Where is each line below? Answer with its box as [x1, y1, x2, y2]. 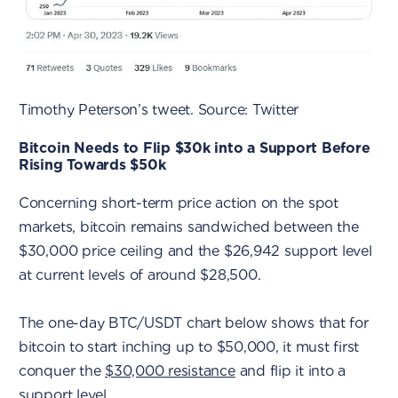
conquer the [18, 362, 106, 379]
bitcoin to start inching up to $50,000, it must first [18, 338, 360, 355]
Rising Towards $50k [18, 155, 166, 173]
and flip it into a [235, 362, 346, 379]
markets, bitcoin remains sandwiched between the [18, 218, 359, 235]
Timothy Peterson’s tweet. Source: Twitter [18, 100, 299, 118]
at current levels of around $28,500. [18, 266, 261, 283]
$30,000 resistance [105, 362, 235, 379]
